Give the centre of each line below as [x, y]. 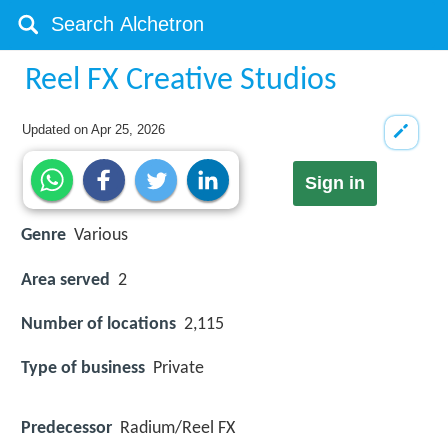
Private [178, 368]
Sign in [334, 183]
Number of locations [98, 324]
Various [101, 236]
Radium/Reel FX [177, 429]
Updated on [57, 129]
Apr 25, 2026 [128, 129]
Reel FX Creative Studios [181, 81]
